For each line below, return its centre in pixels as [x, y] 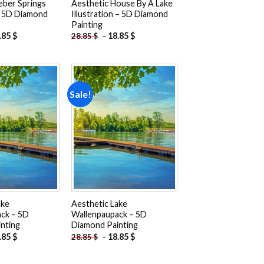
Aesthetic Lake [99, 204]
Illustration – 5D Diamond [119, 14]
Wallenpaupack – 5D [109, 214]
